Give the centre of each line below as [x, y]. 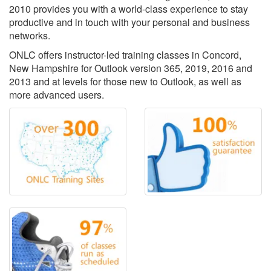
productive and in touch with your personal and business [129, 22]
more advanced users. [57, 95]
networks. [30, 35]
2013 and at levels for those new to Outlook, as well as [125, 81]
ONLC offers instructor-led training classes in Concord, [125, 55]
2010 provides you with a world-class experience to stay [129, 9]
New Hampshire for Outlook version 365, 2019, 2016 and [131, 68]
